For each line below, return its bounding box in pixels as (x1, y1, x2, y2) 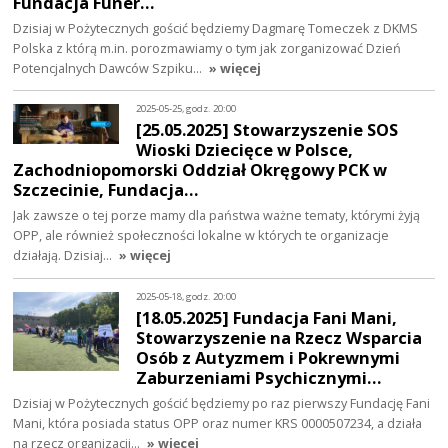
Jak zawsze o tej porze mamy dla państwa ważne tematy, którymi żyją (13, 206, 421, 225)
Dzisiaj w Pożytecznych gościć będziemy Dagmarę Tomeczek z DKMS (13, 18, 419, 37)
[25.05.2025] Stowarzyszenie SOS (136, 118, 399, 142)
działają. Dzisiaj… (13, 246, 116, 265)
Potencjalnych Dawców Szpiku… (13, 58, 206, 77)
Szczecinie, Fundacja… (13, 178, 199, 202)
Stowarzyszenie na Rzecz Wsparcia (136, 326, 423, 350)
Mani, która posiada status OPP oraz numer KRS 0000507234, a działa (13, 414, 423, 433)
